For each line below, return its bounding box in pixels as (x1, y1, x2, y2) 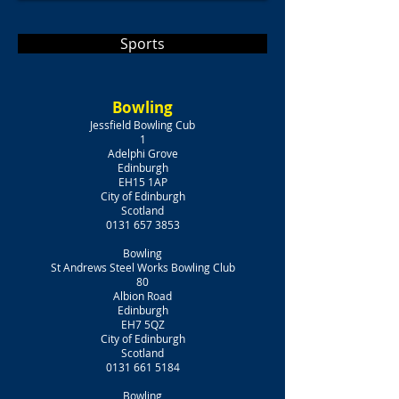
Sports (120, 34, 165, 53)
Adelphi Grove (107, 146, 178, 160)
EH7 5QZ (120, 317, 165, 331)
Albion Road (113, 289, 172, 303)
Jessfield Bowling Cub (90, 118, 195, 132)
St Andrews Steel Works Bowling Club (50, 260, 235, 274)
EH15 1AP (118, 175, 167, 189)
